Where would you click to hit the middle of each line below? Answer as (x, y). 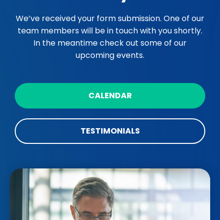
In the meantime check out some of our (110, 43)
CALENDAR (110, 95)
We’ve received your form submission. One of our (110, 18)
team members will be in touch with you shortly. (110, 30)
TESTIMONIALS (110, 131)
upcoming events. (110, 55)
